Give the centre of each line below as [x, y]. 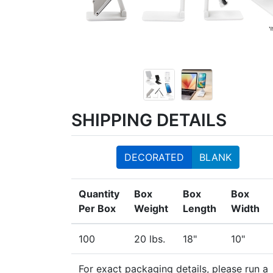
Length [200, 208]
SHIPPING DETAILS [149, 120]
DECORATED [154, 157]
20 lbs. [150, 239]
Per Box [97, 208]
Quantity [99, 194]
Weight [151, 208]
